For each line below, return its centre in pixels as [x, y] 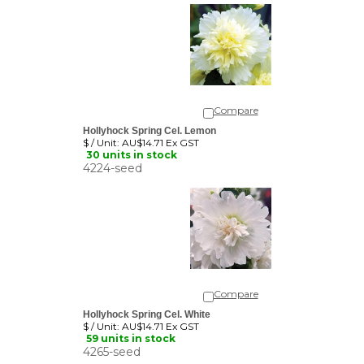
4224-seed [113, 156]
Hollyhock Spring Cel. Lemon [149, 119]
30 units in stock [132, 143]
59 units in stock [131, 326]
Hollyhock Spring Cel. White [147, 302]
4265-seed [112, 340]
